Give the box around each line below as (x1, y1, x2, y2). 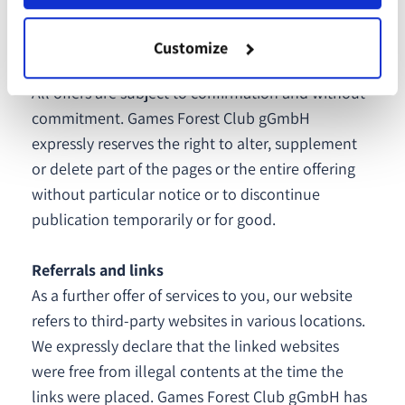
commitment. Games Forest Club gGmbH (32, 108, 310, 128)
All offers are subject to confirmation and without (32, 82, 365, 103)
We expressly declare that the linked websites (32, 335, 339, 356)
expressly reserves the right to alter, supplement (32, 133, 357, 154)
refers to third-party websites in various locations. (32, 310, 365, 331)
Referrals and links (32, 259, 164, 280)
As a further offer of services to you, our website (32, 285, 353, 306)
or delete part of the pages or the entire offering (32, 158, 355, 179)
